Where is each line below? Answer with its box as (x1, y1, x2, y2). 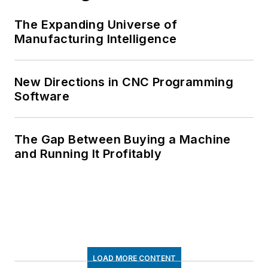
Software (14, 89, 70, 104)
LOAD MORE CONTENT (92, 254, 176, 263)
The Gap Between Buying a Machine (14, 132, 231, 147)
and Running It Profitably (14, 147, 162, 162)
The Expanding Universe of (14, 17, 177, 32)
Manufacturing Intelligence (14, 32, 177, 47)
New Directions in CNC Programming (14, 75, 234, 90)
